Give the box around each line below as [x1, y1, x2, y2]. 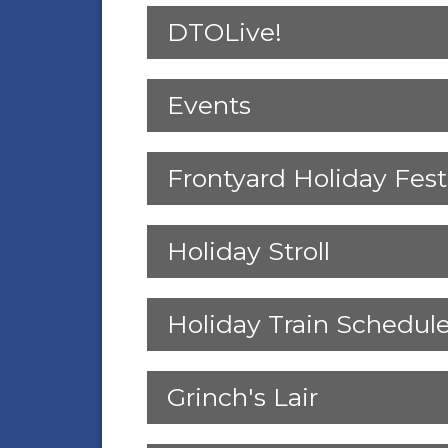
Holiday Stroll [167, 236, 331, 267]
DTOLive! [167, 17, 283, 48]
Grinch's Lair [167, 382, 319, 413]
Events [167, 90, 252, 121]
